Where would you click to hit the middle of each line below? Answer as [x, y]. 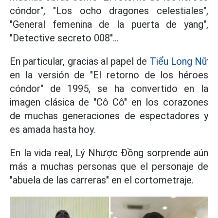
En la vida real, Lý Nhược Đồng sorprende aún [109, 153]
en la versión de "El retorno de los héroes [109, 75]
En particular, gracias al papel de [80, 61]
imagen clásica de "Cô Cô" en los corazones [109, 102]
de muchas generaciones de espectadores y [109, 116]
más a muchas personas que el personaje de [109, 166]
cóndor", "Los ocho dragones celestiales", [109, 11]
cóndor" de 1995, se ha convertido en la [109, 89]
